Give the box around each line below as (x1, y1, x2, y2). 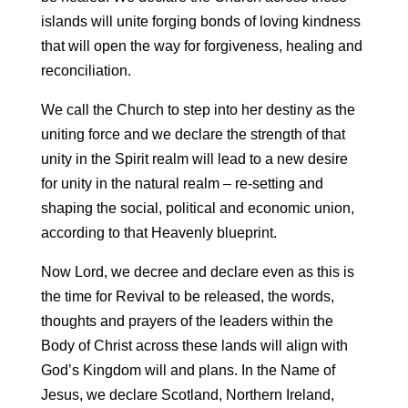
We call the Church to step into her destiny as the (40, 102, 355, 117)
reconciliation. (40, 63, 131, 78)
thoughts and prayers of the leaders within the (40, 313, 333, 329)
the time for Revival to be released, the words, (40, 289, 334, 304)
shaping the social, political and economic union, (40, 200, 354, 216)
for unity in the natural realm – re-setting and (40, 176, 323, 191)
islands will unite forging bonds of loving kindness (40, 14, 361, 29)
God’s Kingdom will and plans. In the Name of (40, 362, 335, 378)
